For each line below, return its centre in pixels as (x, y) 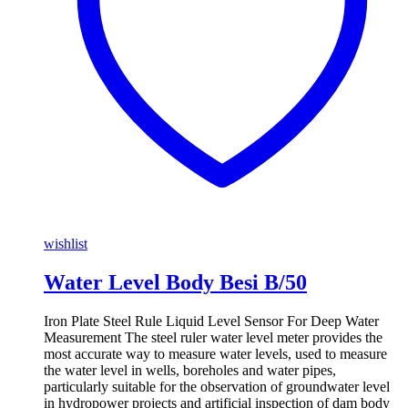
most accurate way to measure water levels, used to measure (215, 353)
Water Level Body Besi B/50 (175, 282)
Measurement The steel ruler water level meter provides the (213, 337)
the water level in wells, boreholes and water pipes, (190, 370)
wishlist (66, 243)
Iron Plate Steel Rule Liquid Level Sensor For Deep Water (211, 321)
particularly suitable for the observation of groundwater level (217, 386)
